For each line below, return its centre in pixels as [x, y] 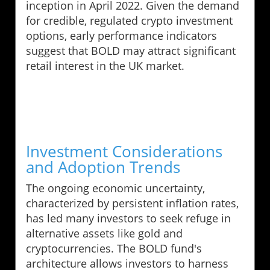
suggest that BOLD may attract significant [131, 50]
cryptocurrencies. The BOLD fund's [114, 248]
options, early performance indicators [121, 35]
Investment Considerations [124, 151]
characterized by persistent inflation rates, [132, 203]
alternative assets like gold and [104, 233]
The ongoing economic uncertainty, [115, 188]
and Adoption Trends [103, 167]
